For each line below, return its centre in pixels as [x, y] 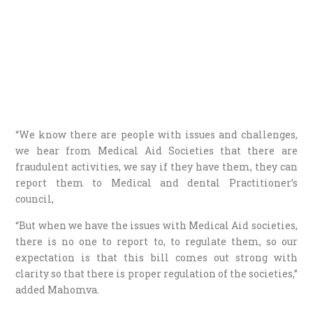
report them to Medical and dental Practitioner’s [156, 182]
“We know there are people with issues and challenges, [156, 134]
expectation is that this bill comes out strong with [156, 257]
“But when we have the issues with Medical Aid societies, [156, 225]
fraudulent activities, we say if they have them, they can [156, 166]
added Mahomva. [58, 289]
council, [35, 198]
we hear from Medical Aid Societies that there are [156, 150]
